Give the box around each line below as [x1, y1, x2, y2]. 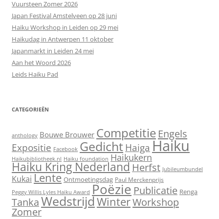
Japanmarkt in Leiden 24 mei [12, 46, 94, 55]
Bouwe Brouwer [40, 129, 94, 139]
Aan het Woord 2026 [12, 58, 71, 67]
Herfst [132, 160, 160, 174]
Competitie [96, 124, 156, 141]
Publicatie [133, 183, 177, 197]
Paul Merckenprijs [115, 175, 164, 184]
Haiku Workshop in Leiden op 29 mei [12, 22, 118, 32]
